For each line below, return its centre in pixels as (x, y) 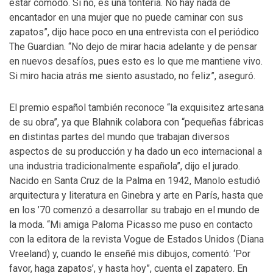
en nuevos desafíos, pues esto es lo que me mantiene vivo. (136, 61)
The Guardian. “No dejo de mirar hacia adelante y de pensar (133, 47)
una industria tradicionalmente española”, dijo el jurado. (125, 166)
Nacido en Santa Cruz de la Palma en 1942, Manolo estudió (135, 181)
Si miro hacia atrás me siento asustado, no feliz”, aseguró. (132, 76)
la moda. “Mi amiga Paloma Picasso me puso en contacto (131, 225)
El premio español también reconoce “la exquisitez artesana (136, 108)
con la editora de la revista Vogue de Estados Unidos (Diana (136, 239)
